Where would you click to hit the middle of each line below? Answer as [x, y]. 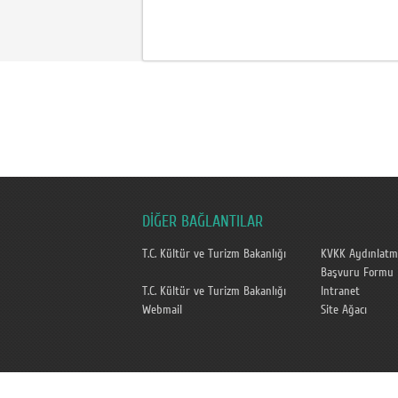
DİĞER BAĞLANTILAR [203, 222]
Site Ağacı [343, 310]
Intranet [340, 291]
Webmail [162, 310]
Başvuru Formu [357, 273]
